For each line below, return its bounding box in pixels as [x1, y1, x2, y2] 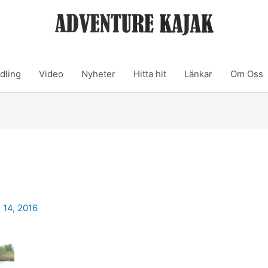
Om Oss [230, 68, 263, 80]
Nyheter [81, 68, 115, 80]
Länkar [184, 68, 212, 80]
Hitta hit [133, 68, 166, 80]
